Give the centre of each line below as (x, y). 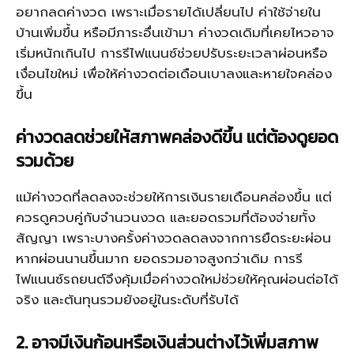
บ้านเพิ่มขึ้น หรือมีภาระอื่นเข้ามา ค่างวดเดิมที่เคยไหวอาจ (175, 32)
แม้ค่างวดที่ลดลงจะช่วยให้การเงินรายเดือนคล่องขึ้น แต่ (174, 197)
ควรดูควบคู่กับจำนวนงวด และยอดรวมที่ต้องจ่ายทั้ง (166, 217)
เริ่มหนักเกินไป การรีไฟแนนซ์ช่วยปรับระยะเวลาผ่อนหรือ (172, 53)
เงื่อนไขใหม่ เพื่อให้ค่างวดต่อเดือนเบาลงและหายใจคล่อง (174, 73)
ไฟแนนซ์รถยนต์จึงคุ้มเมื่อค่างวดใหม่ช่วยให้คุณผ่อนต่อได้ (177, 279)
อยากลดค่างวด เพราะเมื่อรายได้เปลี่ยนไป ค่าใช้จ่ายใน (168, 12)
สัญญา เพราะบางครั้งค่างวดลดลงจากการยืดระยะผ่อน (173, 238)
